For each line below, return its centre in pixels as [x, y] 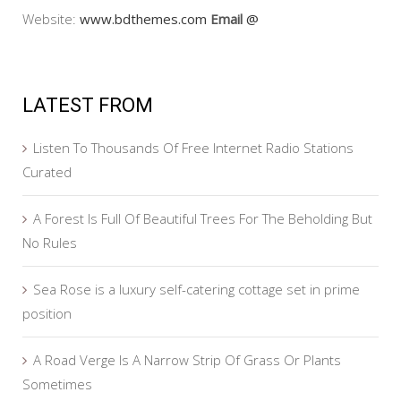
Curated [47, 172]
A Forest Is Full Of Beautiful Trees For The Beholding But [203, 219]
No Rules [50, 243]
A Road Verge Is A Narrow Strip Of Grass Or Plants [187, 360]
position [47, 314]
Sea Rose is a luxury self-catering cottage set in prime [196, 290]
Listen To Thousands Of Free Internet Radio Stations [193, 148]
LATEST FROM [88, 106]
